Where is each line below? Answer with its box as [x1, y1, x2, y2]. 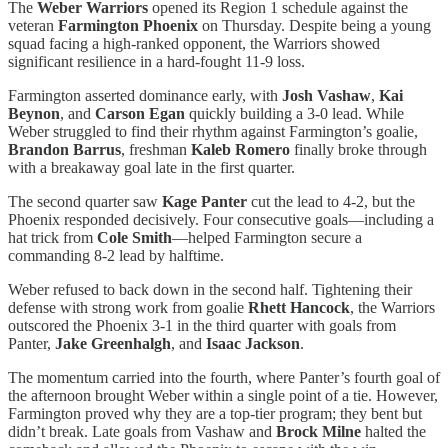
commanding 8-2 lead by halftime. [8, 246, 224, 264]
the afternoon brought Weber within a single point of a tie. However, [8, 386, 438, 404]
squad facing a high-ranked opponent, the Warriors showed [8, 34, 380, 52]
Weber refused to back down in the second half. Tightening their [8, 280, 412, 298]
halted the [361, 422, 426, 440]
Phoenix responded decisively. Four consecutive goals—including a [8, 210, 434, 228]
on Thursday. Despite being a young [198, 16, 431, 34]
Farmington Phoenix [58, 16, 198, 34]
